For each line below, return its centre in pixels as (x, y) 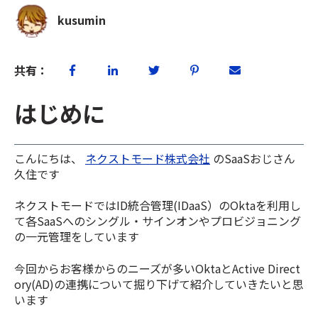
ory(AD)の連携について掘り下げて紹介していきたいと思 (159, 284)
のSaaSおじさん (253, 159)
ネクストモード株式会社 (148, 159)
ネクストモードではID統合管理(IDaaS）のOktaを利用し (158, 205)
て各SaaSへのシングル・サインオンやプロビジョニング (158, 221)
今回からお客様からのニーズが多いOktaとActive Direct (157, 268)
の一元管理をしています (77, 237)
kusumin (82, 20)
